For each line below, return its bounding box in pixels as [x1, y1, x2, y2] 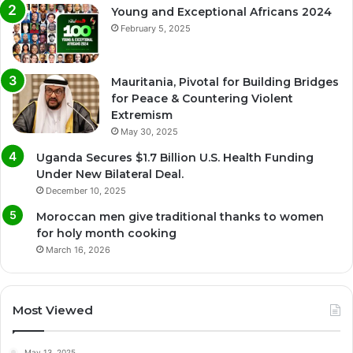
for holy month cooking [36, 225, 176, 240]
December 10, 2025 [46, 184, 126, 196]
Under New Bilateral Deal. [36, 166, 184, 181]
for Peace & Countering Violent [111, 91, 293, 106]
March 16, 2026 [46, 243, 110, 255]
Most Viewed [13, 302, 93, 318]
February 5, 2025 [121, 22, 191, 34]
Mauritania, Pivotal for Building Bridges [111, 74, 339, 89]
